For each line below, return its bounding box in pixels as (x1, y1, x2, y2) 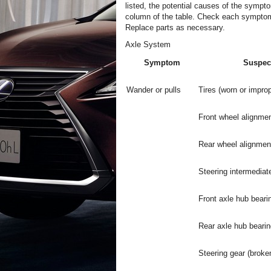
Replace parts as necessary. (125, 23, 225, 32)
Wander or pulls (126, 85, 181, 94)
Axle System (125, 40, 171, 49)
